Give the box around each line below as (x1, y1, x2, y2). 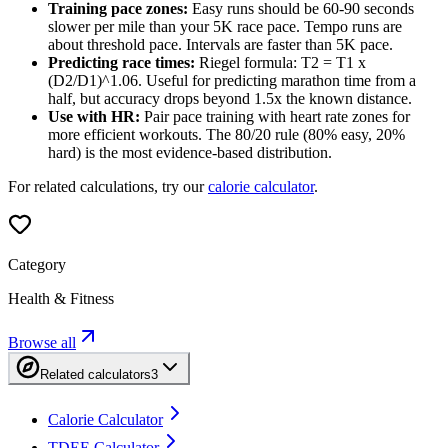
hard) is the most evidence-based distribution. (48, 143, 332, 161)
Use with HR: (48, 107, 140, 125)
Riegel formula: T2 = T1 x (195, 53, 366, 71)
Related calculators (40, 366, 151, 382)
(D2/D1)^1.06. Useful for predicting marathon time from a (48, 71, 416, 89)
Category (8, 255, 66, 273)
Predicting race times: (48, 53, 195, 71)
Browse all (8, 333, 76, 351)
